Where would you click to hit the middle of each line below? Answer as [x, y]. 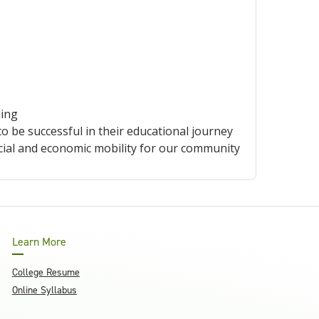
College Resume [46, 272]
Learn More [39, 242]
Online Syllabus [44, 290]
